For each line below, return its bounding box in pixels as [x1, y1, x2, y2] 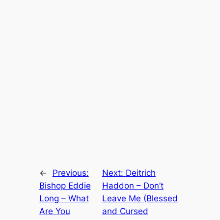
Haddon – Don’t [102, 181, 164, 191]
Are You [39, 206, 70, 217]
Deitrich [125, 168, 156, 178]
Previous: [52, 168, 89, 178]
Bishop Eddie [39, 181, 91, 191]
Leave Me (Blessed [102, 193, 178, 204]
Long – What [39, 193, 89, 204]
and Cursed [102, 206, 148, 217]
